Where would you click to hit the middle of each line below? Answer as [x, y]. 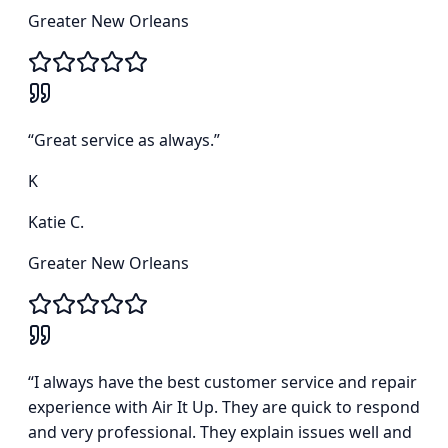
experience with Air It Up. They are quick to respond [224, 407]
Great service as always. [124, 140]
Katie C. [56, 222]
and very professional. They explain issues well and [220, 432]
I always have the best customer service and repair [225, 382]
